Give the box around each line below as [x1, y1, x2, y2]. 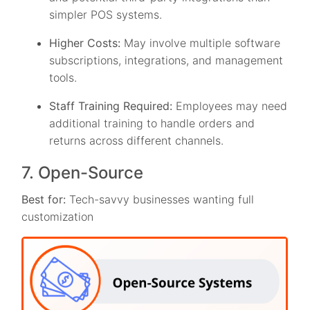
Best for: [21, 192, 66, 207]
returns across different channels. [49, 134, 224, 148]
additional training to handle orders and [49, 116, 255, 131]
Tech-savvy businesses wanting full [66, 192, 255, 207]
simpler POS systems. [49, 8, 163, 22]
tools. [49, 71, 77, 85]
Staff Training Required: [49, 99, 176, 113]
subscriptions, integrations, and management [49, 53, 284, 68]
